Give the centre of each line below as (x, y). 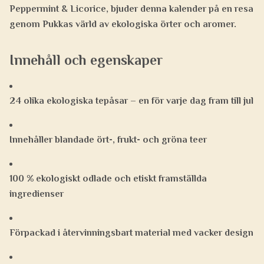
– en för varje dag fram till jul (191, 101)
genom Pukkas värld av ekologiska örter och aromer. (123, 24)
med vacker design (212, 233)
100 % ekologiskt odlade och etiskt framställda (108, 179)
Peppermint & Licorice (58, 9)
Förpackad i (35, 233)
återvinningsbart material (116, 233)
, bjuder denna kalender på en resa (180, 9)
